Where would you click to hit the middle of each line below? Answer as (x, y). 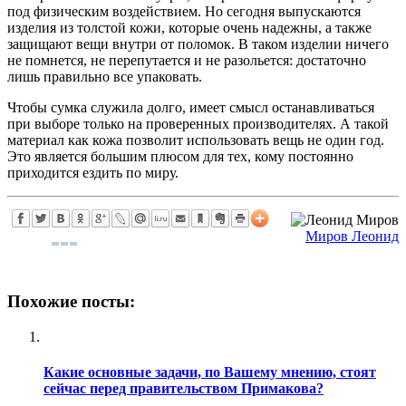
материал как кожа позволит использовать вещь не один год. (196, 140)
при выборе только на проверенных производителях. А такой (198, 123)
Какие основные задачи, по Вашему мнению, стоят (210, 372)
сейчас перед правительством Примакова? (184, 389)
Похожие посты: (71, 302)
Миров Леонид (352, 236)
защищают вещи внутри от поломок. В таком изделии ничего (198, 43)
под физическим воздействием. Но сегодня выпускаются (184, 11)
